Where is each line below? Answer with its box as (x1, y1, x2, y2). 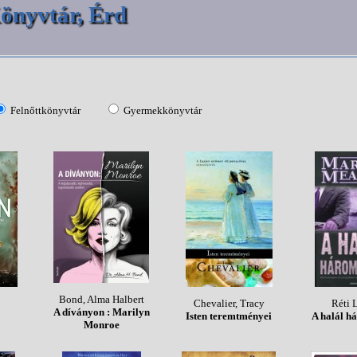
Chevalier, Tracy (193, 296, 265, 309)
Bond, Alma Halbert (58, 292, 144, 305)
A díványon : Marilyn (53, 305, 150, 318)
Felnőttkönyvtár (10, 104, 80, 116)
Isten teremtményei (186, 309, 272, 322)
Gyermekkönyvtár (124, 104, 202, 116)
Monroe (83, 318, 120, 331)
